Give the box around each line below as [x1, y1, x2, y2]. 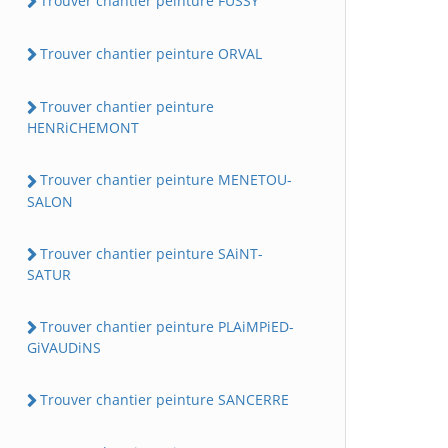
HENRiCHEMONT [27, 118, 139, 138]
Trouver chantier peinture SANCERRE [40, 390, 289, 409]
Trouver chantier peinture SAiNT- [40, 243, 263, 263]
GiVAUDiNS [27, 338, 101, 357]
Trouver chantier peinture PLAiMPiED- [40, 316, 294, 336]
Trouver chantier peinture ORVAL [40, 43, 262, 63]
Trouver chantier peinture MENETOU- [40, 170, 292, 190]
